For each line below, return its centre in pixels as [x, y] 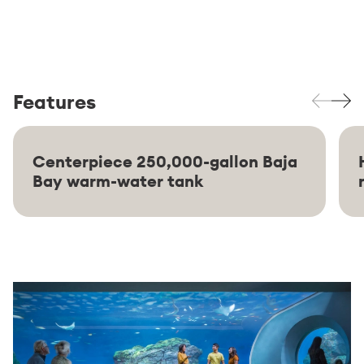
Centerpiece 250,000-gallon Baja [165, 161]
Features [54, 101]
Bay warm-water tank [118, 180]
